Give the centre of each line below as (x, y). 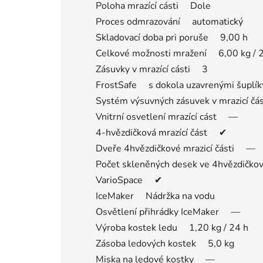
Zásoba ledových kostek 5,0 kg (165, 243)
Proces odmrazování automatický (169, 21)
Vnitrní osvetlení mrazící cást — (167, 117)
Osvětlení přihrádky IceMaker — (168, 212)
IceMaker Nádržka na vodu (155, 196)
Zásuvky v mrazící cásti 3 (152, 69)
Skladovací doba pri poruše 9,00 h (172, 37)
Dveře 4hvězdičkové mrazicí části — (176, 148)
